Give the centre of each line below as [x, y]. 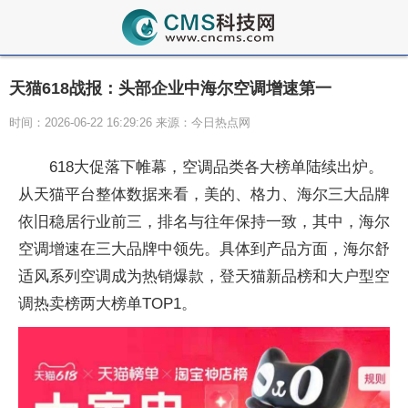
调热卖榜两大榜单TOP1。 [107, 304]
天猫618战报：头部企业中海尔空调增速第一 [170, 88]
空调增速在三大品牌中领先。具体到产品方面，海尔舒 [204, 249]
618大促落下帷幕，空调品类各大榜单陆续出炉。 [216, 167]
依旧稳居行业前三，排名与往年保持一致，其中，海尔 [204, 222]
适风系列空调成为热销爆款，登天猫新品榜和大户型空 [204, 276]
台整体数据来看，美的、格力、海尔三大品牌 [235, 194]
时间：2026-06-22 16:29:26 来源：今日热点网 [130, 122]
